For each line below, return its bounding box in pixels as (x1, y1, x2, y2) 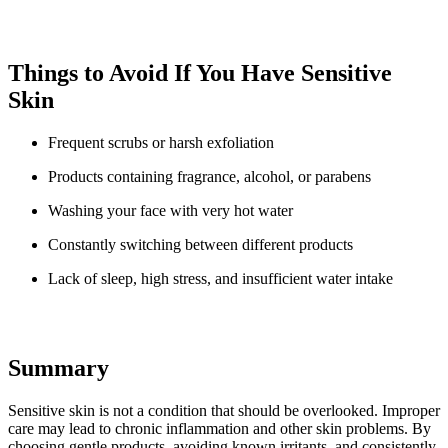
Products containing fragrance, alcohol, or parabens (48, 168, 371, 186)
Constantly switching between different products (48, 236, 353, 254)
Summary (8, 354, 109, 381)
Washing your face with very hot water (48, 202, 293, 220)
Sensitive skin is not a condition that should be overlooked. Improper (8, 401, 440, 419)
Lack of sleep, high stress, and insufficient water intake (48, 270, 393, 288)
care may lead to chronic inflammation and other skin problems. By (8, 419, 431, 437)
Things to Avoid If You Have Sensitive (8, 60, 392, 87)
